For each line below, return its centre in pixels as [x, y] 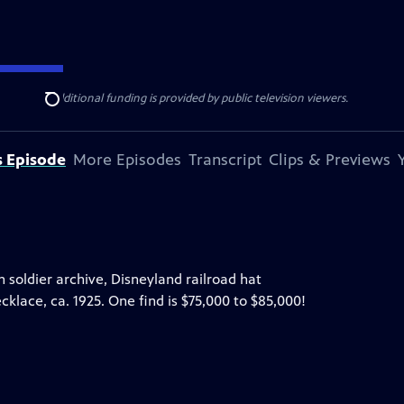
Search [66, 109]
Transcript [225, 160]
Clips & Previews [330, 160]
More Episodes [127, 160]
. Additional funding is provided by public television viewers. [196, 98]
